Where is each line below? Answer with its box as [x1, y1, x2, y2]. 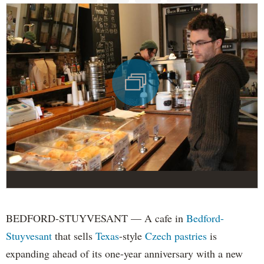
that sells [52, 228, 95, 243]
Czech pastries [145, 228, 207, 243]
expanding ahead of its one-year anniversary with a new [6, 246, 243, 260]
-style [119, 228, 145, 243]
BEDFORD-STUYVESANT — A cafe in [6, 210, 186, 225]
